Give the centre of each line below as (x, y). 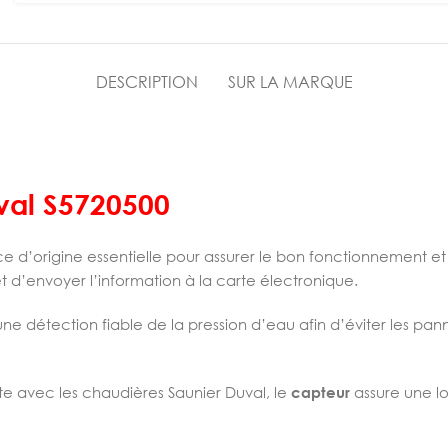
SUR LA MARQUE (290, 82)
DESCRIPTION (146, 82)
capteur (320, 392)
